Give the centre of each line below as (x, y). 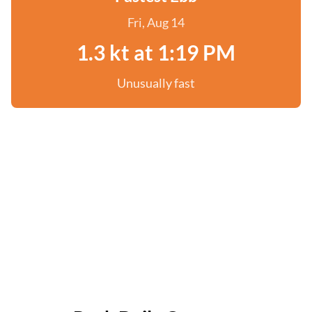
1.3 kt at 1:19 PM (156, 52)
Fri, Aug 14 (156, 22)
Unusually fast (156, 83)
